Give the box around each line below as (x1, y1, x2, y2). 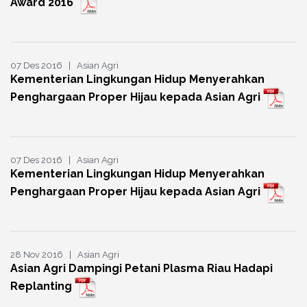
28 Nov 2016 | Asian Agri (10, 249, 119, 260)
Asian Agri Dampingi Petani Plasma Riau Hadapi (10, 262, 273, 275)
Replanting (10, 280, 75, 293)
